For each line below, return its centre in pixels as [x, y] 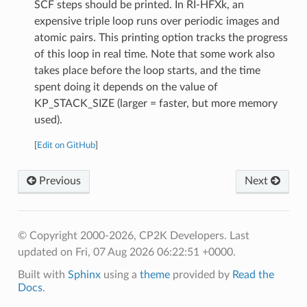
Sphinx [84, 274]
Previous [58, 181]
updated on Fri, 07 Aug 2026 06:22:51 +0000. [126, 252]
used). [48, 120]
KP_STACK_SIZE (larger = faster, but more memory [156, 103]
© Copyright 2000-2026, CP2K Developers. [123, 235]
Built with [42, 274]
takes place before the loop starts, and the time [147, 70]
